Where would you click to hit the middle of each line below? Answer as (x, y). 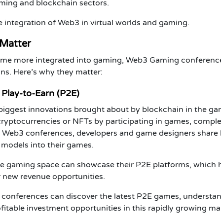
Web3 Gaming (152, 60)
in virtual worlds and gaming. (134, 22)
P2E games (158, 196)
